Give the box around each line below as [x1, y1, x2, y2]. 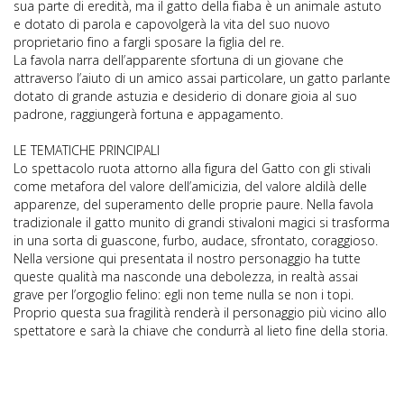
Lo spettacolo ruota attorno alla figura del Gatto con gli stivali [14, 160, 371, 178]
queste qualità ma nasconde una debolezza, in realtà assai [14, 268, 358, 286]
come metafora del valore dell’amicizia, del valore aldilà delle [14, 178, 367, 196]
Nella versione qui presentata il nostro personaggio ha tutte [14, 250, 361, 268]
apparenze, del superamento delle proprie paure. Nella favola [14, 196, 373, 214]
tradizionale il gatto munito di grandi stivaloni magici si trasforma [14, 214, 390, 232]
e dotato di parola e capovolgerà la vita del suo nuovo [14, 15, 330, 33]
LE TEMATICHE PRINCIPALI [14, 142, 160, 160]
